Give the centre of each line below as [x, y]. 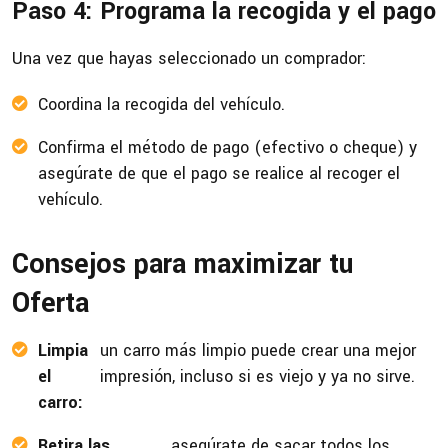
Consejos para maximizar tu [182, 265]
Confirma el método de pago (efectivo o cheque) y [227, 148]
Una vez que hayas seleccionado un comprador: [189, 59]
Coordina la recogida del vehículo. [161, 105]
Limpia [63, 351]
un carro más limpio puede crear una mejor [258, 351]
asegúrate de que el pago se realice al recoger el [219, 174]
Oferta [50, 304]
